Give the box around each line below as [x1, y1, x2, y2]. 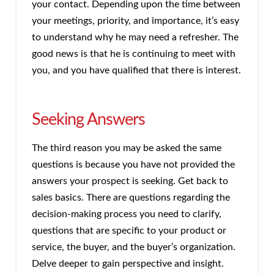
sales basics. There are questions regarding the [31, 192, 230, 202]
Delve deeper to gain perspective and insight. [31, 258, 224, 268]
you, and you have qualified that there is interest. [31, 65, 241, 75]
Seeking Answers [31, 111, 146, 128]
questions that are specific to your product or [31, 225, 226, 235]
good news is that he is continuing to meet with [31, 48, 235, 59]
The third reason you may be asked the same [31, 143, 221, 153]
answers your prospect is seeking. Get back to [31, 176, 228, 186]
